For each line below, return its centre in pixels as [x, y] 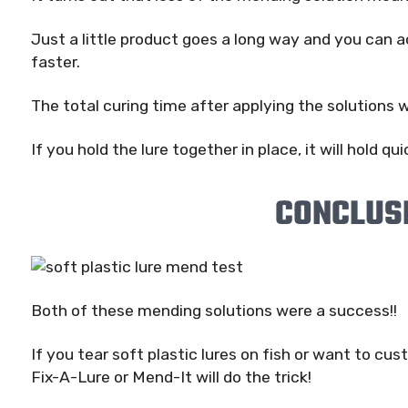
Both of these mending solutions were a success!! [214, 310]
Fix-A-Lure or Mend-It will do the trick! [171, 377]
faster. [56, 62]
